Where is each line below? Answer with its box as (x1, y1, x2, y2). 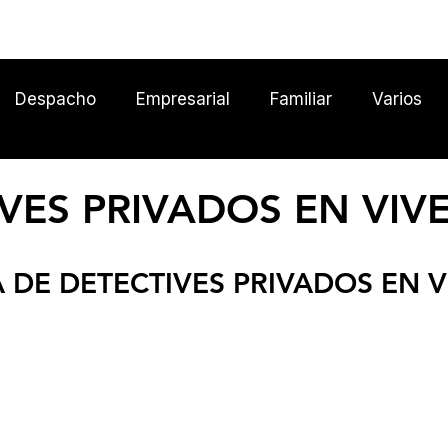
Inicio (375, 20, 419, 41)
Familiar (270, 88, 332, 109)
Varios (372, 88, 422, 109)
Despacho (15, 88, 96, 109)
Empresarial (136, 88, 230, 109)
